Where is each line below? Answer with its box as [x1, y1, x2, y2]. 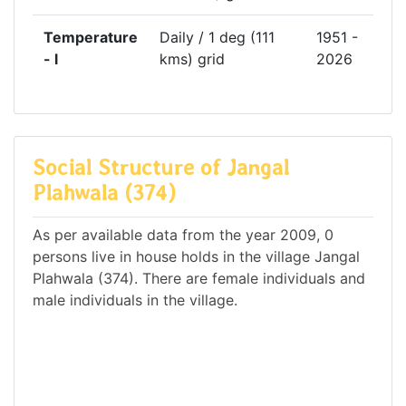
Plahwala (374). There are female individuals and [33, 268, 365, 287]
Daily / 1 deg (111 [159, 28, 275, 47]
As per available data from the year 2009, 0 [33, 225, 333, 244]
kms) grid [159, 50, 225, 69]
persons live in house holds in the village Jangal [33, 246, 360, 266]
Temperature [43, 28, 138, 47]
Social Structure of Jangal [33, 154, 289, 181]
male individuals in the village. [33, 290, 237, 309]
